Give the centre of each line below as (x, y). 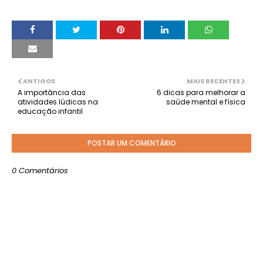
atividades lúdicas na (58, 102)
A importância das (52, 92)
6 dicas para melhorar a (201, 92)
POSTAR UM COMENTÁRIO (131, 143)
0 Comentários (40, 171)
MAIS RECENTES (213, 81)
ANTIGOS (39, 81)
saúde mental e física (206, 102)
